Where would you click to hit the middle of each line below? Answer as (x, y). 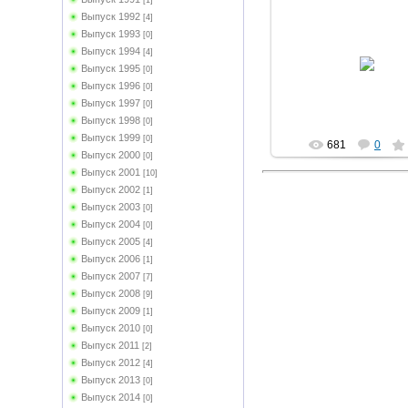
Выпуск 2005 (110, 241)
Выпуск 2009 (110, 311)
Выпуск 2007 (110, 276)
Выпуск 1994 (110, 51)
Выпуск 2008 (110, 293)
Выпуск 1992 (110, 16)
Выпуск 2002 (110, 189)
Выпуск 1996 (110, 86)
